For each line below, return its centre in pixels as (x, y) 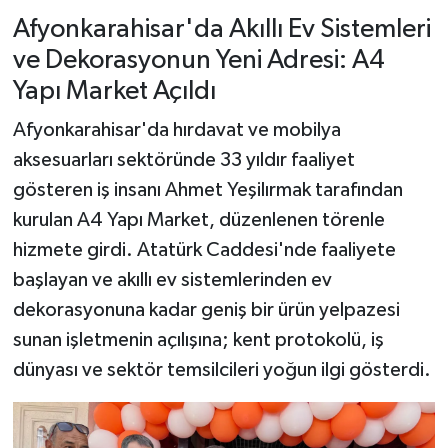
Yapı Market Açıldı (114, 91)
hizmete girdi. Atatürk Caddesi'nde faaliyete (204, 250)
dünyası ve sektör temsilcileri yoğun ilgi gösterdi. (221, 370)
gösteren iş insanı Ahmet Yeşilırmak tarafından (207, 190)
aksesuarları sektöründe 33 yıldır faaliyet (183, 160)
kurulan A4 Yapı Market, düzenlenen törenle (198, 220)
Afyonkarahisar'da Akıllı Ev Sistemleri (221, 29)
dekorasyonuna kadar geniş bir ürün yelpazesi (206, 310)
